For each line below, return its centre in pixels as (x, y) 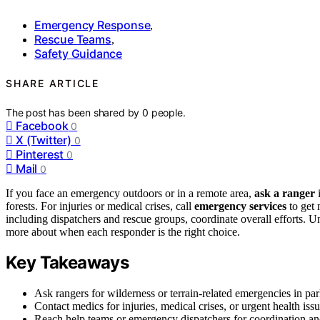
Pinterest (40, 154)
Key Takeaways (67, 263)
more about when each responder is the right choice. (123, 231)
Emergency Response (92, 25)
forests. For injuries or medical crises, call (100, 206)
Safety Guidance (78, 53)
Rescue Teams (73, 39)
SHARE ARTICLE (52, 84)
